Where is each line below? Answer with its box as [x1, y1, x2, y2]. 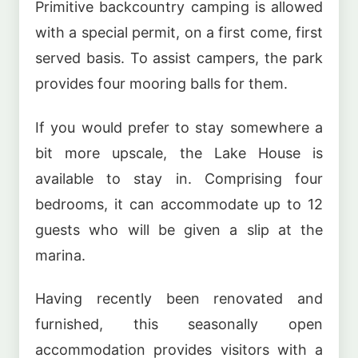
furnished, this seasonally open [35, 316, 323, 333]
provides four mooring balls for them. [35, 75, 288, 93]
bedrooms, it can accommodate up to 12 [35, 195, 323, 213]
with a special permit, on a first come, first [35, 24, 323, 42]
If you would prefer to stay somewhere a [35, 118, 323, 136]
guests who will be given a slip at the [35, 221, 323, 238]
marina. [35, 246, 86, 264]
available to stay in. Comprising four [35, 169, 323, 187]
